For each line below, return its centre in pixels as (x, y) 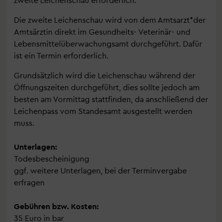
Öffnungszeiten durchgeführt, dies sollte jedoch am (107, 87)
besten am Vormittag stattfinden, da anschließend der (111, 99)
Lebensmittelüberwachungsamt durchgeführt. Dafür (108, 44)
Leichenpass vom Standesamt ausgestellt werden (103, 111)
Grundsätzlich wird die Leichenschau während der (105, 75)
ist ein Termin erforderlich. (61, 55)
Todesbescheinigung (52, 159)
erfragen (29, 182)
